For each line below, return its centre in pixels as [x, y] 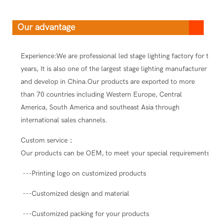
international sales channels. [64, 120]
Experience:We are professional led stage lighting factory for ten [118, 56]
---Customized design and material [75, 193]
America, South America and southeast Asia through [100, 107]
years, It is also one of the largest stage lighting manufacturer [113, 69]
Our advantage [46, 27]
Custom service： [47, 140]
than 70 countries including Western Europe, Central [101, 94]
